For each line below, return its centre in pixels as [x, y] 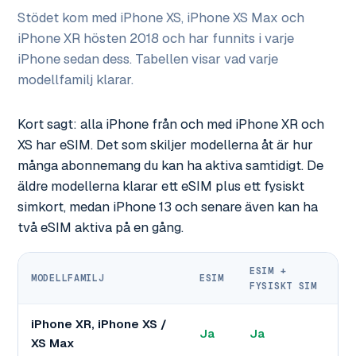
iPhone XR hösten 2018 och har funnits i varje [156, 39]
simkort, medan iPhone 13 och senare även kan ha [168, 207]
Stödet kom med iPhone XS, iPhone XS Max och [161, 18]
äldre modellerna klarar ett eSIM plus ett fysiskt [161, 186]
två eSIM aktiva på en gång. [101, 228]
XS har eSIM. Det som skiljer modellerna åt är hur [165, 145]
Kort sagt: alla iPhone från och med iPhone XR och [171, 124]
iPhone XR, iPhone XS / [99, 324]
